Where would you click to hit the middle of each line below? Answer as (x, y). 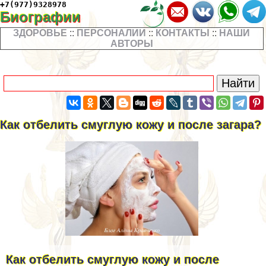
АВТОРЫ (132, 44)
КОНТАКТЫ (183, 33)
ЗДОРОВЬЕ (40, 33)
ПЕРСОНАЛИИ (112, 33)
